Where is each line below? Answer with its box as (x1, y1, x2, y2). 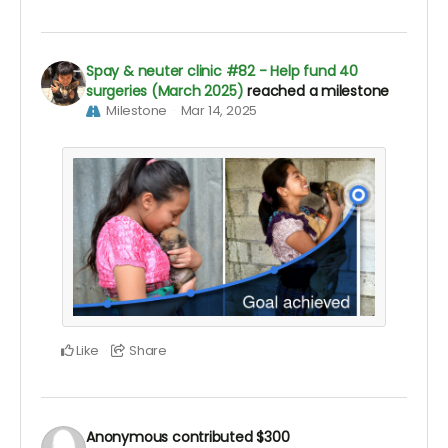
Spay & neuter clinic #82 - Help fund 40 (86, 61, 358, 82)
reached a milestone (247, 81, 390, 102)
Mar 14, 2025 (180, 101, 258, 121)
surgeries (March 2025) (86, 81, 244, 102)
